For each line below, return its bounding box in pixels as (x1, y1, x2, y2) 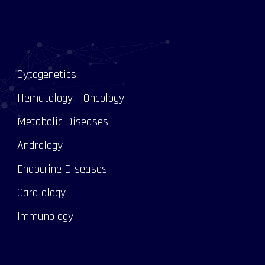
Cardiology (17, 185, 66, 201)
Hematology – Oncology (17, 91, 124, 106)
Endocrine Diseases (17, 161, 107, 177)
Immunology (17, 209, 73, 224)
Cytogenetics (17, 67, 76, 82)
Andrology (17, 138, 63, 153)
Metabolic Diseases (17, 114, 108, 130)
